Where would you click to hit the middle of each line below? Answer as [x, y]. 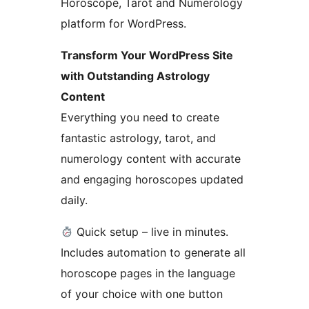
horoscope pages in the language [148, 273]
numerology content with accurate [151, 159]
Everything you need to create [140, 118]
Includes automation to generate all [153, 253]
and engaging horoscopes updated [152, 180]
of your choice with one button [142, 294]
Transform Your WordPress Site [147, 56]
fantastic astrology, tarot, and [138, 138]
